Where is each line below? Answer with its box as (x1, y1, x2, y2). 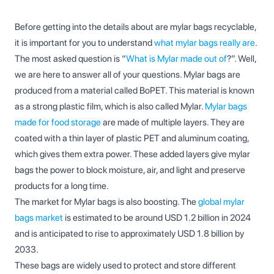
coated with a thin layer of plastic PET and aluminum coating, (15, 132, 249, 144)
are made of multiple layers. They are (101, 116, 245, 128)
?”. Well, (227, 53, 256, 64)
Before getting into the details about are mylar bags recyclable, (15, 21, 256, 32)
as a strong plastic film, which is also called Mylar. (15, 100, 205, 112)
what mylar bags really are (154, 37, 255, 48)
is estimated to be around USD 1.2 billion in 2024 (63, 212, 251, 223)
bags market (15, 212, 63, 223)
